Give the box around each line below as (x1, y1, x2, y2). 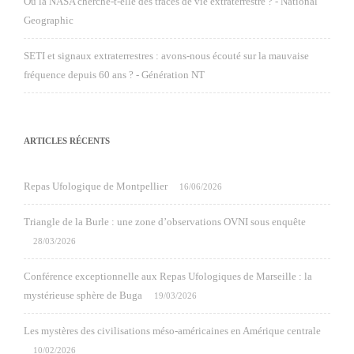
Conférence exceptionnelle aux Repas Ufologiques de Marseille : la (24, 270, 312, 282)
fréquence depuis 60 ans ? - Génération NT (24, 69, 205, 81)
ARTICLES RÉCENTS (24, 136, 110, 145)
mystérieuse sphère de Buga (24, 289, 142, 301)
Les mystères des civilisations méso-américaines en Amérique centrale (24, 325, 321, 337)
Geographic (24, 14, 73, 26)
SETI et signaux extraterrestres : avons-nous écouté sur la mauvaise (24, 50, 309, 62)
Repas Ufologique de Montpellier (24, 180, 168, 192)
